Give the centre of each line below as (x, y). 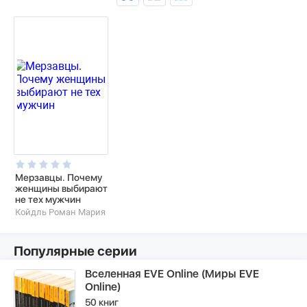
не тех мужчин (48, 199)
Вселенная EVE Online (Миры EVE (172, 274)
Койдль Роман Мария (60, 212)
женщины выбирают (61, 188)
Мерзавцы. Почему (59, 177)
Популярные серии (75, 251)
